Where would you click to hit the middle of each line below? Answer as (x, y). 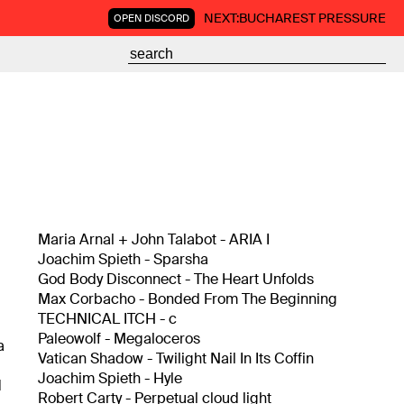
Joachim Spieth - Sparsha (123, 259)
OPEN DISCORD (151, 18)
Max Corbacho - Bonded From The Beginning (187, 299)
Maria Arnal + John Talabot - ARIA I (153, 239)
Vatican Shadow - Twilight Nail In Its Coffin (175, 358)
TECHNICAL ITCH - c (107, 319)
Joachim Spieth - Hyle (110, 378)
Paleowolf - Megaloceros (119, 339)
